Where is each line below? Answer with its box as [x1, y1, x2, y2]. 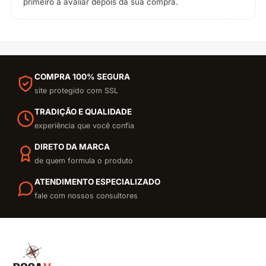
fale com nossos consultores [34, 191, 138, 200]
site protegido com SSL [34, 85, 118, 95]
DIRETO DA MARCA [34, 141, 110, 151]
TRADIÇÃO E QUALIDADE [34, 106, 132, 116]
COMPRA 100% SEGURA [34, 71, 130, 81]
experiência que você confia [34, 121, 134, 130]
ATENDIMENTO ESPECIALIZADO [34, 176, 160, 186]
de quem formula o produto [34, 156, 133, 165]
